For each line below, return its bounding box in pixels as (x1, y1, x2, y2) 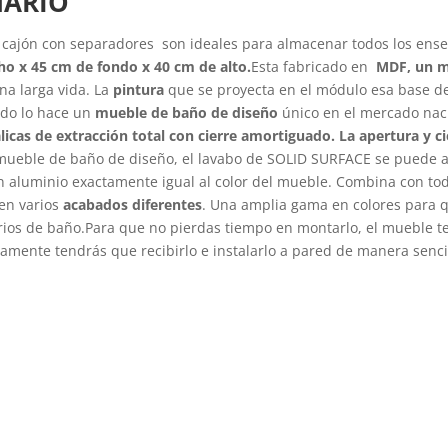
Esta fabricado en (251, 56, 377, 76)
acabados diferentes (59, 194, 203, 214)
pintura (113, 79, 169, 99)
